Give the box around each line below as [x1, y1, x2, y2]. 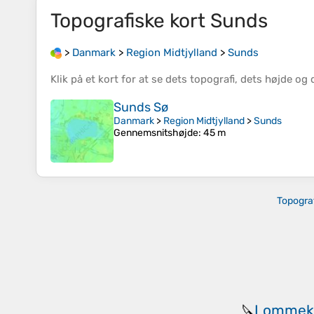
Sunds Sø [114, 100, 168, 116]
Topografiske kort [50, 9, 210, 32]
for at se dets [118, 73, 190, 86]
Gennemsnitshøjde [114, 127, 198, 139]
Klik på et [50, 73, 98, 86]
